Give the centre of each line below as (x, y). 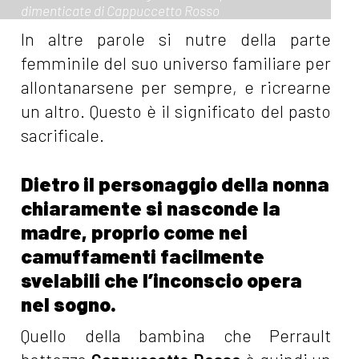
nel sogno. (69, 304)
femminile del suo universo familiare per (176, 63)
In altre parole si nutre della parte (176, 39)
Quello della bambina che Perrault (176, 336)
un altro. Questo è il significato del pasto (176, 111)
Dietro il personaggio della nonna (175, 184)
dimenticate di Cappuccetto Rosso (121, 11)
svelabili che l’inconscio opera (162, 280)
